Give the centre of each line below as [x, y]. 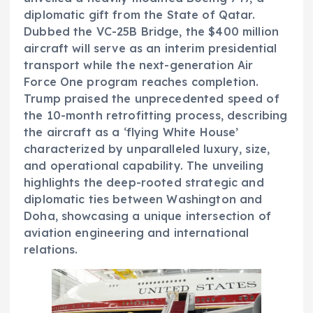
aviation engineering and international [137, 232]
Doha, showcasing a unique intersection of [147, 216]
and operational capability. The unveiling [144, 165]
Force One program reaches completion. [141, 81]
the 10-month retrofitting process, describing [156, 115]
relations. [51, 249]
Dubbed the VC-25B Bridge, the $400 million [151, 31]
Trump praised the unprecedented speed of [152, 98]
